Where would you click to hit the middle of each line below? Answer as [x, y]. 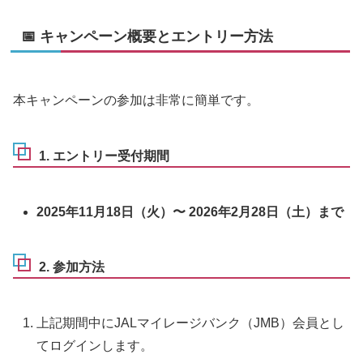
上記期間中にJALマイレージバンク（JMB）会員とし [191, 322]
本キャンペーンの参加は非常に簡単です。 [136, 100]
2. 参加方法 [72, 267]
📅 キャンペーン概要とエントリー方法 [147, 37]
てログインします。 [95, 345]
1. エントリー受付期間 [104, 156]
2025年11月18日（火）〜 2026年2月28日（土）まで [190, 211]
